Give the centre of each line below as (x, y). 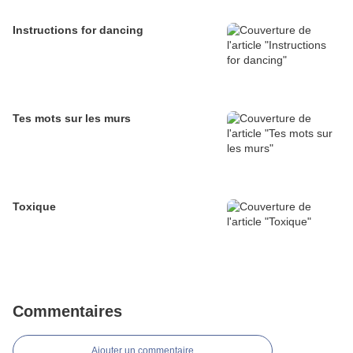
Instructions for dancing (78, 30)
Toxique (34, 207)
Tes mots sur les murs (72, 119)
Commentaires (67, 312)
